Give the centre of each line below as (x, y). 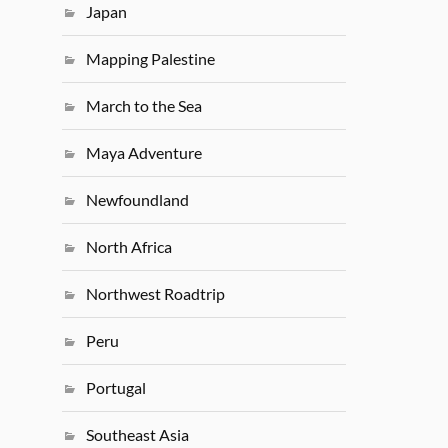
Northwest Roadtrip (156, 294)
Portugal (116, 388)
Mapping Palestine (151, 59)
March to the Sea (144, 106)
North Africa (129, 247)
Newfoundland (138, 200)
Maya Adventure (144, 153)
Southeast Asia (138, 435)
